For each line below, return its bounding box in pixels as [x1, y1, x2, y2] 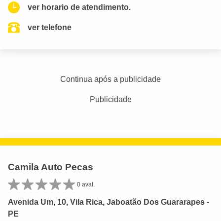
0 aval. [77, 181, 95, 188]
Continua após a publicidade [60, 75, 161, 84]
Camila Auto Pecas [8, 162, 93, 173]
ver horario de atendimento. [28, 3, 131, 12]
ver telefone [28, 23, 72, 32]
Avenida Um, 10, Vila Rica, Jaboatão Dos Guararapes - [8, 198, 209, 207]
